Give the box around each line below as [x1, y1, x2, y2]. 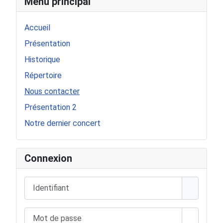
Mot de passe [24, 208, 73, 218]
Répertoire [24, 71, 62, 81]
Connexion [24, 152, 72, 165]
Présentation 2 [24, 103, 77, 112]
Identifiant [24, 177, 60, 187]
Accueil [24, 23, 50, 33]
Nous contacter [24, 87, 80, 97]
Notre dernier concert [24, 118, 101, 128]
